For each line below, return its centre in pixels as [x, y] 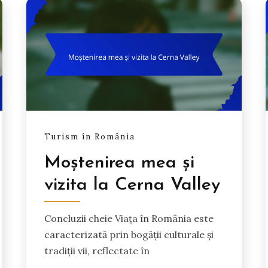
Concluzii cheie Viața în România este [129, 219]
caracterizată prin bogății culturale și [129, 235]
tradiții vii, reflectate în [97, 251]
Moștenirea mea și [120, 163]
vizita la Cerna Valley [133, 185]
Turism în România [90, 137]
